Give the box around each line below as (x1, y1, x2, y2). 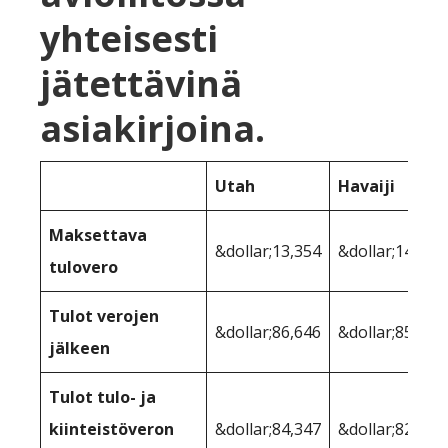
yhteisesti (40, 13, 218, 63)
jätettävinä (40, 58, 242, 108)
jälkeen (49, 336, 110, 359)
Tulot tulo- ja (49, 385, 156, 408)
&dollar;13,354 (215, 239, 321, 262)
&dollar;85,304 (338, 320, 444, 343)
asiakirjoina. (40, 103, 265, 153)
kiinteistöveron (49, 417, 174, 440)
